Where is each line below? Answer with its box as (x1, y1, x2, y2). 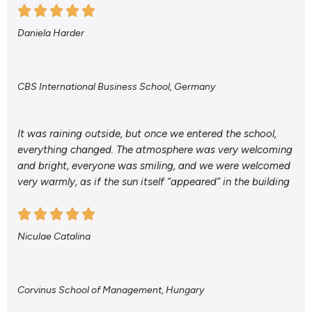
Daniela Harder (17, 26, 84, 39)
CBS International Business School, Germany (17, 80, 215, 93)
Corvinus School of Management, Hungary (17, 284, 204, 297)
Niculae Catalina (17, 231, 91, 243)
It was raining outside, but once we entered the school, (17, 127, 276, 141)
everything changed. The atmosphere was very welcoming (17, 143, 292, 157)
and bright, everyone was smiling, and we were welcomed (17, 159, 290, 173)
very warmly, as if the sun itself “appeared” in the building (17, 175, 290, 189)
